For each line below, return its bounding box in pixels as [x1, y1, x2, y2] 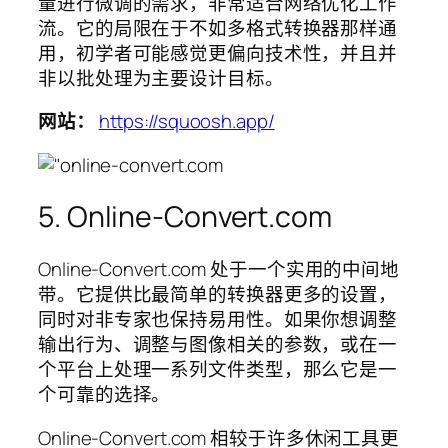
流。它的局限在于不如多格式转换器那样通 [38, 14, 398, 41]
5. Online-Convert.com [38, 197, 332, 237]
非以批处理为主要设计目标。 [38, 64, 284, 91]
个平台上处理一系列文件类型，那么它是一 [38, 356, 398, 383]
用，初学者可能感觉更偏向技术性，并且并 [38, 39, 398, 66]
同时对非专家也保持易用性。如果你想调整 [38, 306, 398, 333]
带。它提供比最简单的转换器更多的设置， [38, 281, 398, 308]
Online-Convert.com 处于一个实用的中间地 [38, 256, 400, 283]
